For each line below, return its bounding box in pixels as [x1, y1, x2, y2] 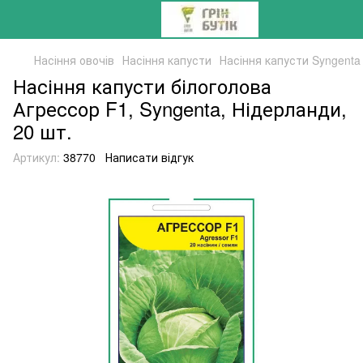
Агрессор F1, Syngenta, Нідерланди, [13, 94, 347, 122]
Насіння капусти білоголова [13, 71, 271, 100]
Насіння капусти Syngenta [220, 52, 361, 68]
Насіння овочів [34, 52, 114, 68]
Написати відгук [105, 149, 194, 165]
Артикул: [13, 149, 60, 165]
